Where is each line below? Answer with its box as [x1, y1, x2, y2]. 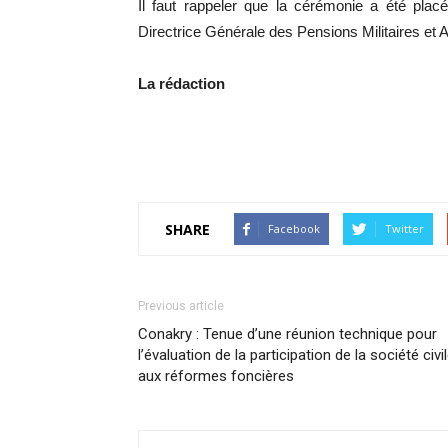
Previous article [138, 299, 224, 313]
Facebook [268, 221, 320, 236]
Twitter [385, 221, 424, 236]
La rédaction [138, 75, 225, 92]
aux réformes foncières [138, 367, 298, 385]
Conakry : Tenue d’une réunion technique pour [138, 325, 437, 343]
